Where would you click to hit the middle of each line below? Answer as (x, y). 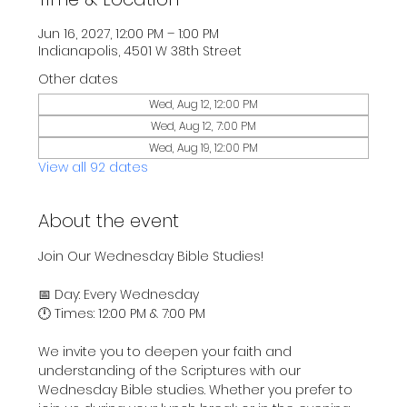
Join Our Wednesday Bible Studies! (151, 256)
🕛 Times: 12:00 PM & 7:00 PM (122, 313)
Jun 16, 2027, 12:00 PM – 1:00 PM (129, 33)
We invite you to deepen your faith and (167, 351)
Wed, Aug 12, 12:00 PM (203, 104)
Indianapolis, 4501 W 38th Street (140, 50)
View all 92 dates (94, 167)
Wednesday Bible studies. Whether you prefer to (198, 389)
